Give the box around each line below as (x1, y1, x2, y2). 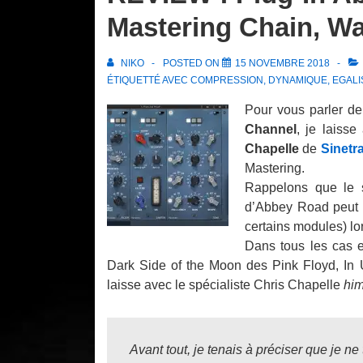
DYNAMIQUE (268, 75, 327, 86)
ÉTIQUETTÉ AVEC (107, 75, 190, 86)
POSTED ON (163, 58, 222, 69)
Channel (245, 122, 297, 136)
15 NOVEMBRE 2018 (235, 58, 330, 69)
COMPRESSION (190, 75, 263, 86)
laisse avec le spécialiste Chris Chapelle (107, 278, 344, 292)
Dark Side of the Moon (107, 258, 242, 272)
